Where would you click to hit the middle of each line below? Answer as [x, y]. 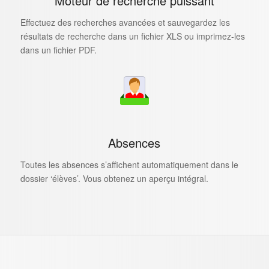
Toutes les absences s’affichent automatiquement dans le [129, 164]
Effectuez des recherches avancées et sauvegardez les [125, 22]
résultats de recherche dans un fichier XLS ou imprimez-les [132, 36]
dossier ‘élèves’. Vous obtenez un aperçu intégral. [114, 178]
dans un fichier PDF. [58, 50]
